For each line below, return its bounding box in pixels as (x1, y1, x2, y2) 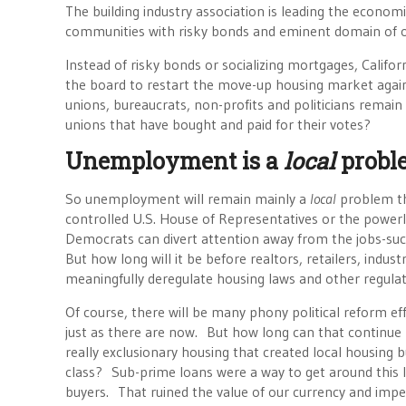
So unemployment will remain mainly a (65, 189, 310, 208)
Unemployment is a (65, 146, 284, 176)
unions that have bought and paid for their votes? (65, 115, 371, 133)
